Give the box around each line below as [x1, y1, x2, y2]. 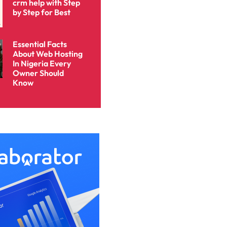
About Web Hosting [12, 48, 83, 59]
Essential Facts [12, 39, 67, 49]
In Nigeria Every [12, 58, 71, 68]
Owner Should [12, 67, 64, 78]
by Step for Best [12, 7, 70, 17]
